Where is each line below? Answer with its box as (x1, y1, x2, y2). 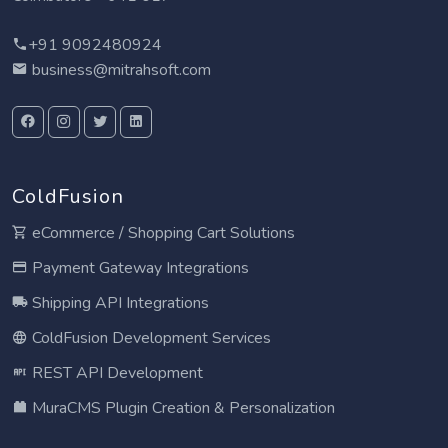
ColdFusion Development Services (28, 327, 271, 349)
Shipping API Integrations (28, 292, 209, 314)
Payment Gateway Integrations (28, 257, 249, 279)
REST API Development (28, 362, 203, 384)
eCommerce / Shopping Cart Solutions (28, 222, 295, 244)
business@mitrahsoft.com (28, 59, 211, 81)
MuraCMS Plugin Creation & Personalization (28, 397, 335, 419)
